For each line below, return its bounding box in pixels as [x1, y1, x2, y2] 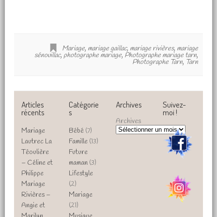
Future [68, 147, 88, 157]
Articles [21, 99, 45, 109]
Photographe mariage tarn [124, 50, 197, 60]
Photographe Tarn [132, 57, 183, 67]
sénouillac [34, 50, 61, 60]
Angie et [21, 201, 46, 210]
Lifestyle [68, 169, 93, 178]
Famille [68, 137, 88, 146]
